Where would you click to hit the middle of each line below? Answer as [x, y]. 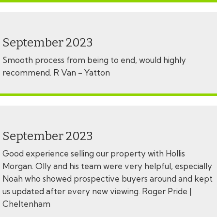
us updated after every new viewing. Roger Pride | [97, 191]
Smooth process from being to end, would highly [94, 60]
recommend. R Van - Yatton [56, 73]
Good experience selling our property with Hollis [94, 154]
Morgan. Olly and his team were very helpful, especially [107, 166]
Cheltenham [27, 204]
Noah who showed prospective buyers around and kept [108, 179]
